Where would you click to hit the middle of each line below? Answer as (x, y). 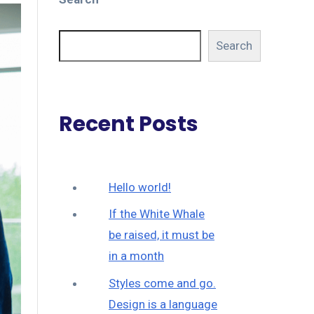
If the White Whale (157, 214)
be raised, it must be (162, 235)
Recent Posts (128, 124)
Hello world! (140, 187)
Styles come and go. (162, 283)
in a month (136, 256)
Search (234, 46)
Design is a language (163, 304)
